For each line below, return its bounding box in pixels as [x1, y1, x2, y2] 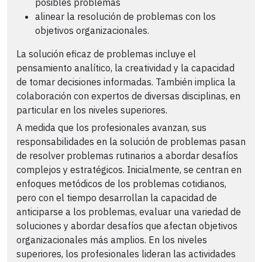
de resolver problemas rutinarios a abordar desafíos [16, 150, 238, 162]
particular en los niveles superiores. [16, 104, 167, 116]
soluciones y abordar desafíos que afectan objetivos [16, 220, 237, 232]
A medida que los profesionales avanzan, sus [16, 122, 206, 134]
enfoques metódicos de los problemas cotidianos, [16, 178, 226, 190]
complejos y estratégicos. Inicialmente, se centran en [16, 164, 242, 176]
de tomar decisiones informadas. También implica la [16, 75, 236, 88]
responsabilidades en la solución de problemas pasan [16, 136, 246, 148]
